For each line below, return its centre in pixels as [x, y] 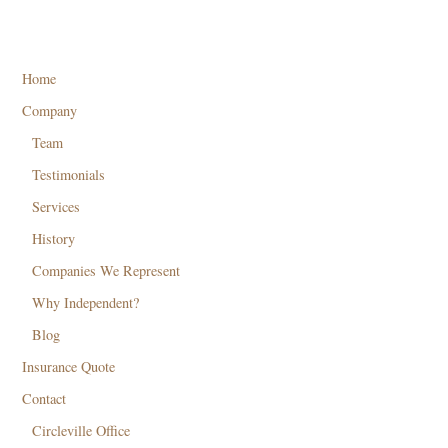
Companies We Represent [106, 270]
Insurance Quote [69, 366]
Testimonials [69, 174]
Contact [44, 398]
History [54, 238]
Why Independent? [86, 302]
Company [50, 110]
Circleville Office [81, 430]
